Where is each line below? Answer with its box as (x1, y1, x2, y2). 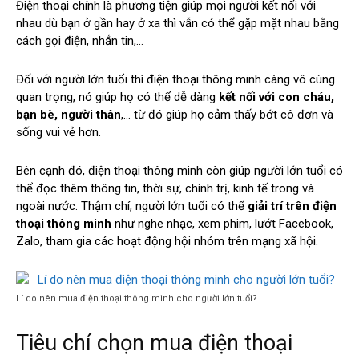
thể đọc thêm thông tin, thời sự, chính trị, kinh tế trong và (16, 181, 314, 196)
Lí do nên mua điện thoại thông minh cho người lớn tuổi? (16, 293, 257, 304)
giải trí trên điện (248, 199, 337, 213)
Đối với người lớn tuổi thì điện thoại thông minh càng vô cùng (16, 72, 335, 87)
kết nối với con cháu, (216, 90, 334, 104)
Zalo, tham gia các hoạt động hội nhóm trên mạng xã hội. (16, 234, 318, 248)
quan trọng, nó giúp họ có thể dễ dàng (16, 90, 216, 104)
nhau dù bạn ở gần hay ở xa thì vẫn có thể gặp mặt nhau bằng (16, 16, 339, 30)
